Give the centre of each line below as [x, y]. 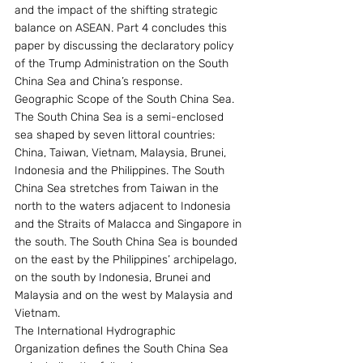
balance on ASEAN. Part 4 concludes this [122, 28]
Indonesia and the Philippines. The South [121, 171]
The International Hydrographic [97, 331]
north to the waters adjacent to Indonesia [124, 206]
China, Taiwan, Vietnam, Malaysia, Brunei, [122, 153]
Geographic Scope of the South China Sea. [126, 99]
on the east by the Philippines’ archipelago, [127, 260]
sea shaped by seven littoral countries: [116, 135]
